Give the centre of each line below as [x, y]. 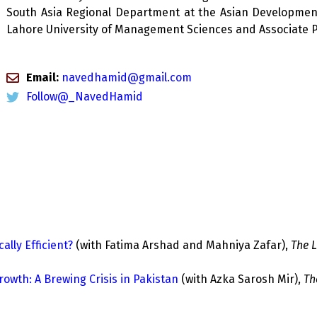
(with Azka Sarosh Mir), [242, 279]
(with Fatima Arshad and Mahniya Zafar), [183, 245]
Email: [42, 77]
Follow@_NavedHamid [84, 97]
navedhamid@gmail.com [125, 77]
